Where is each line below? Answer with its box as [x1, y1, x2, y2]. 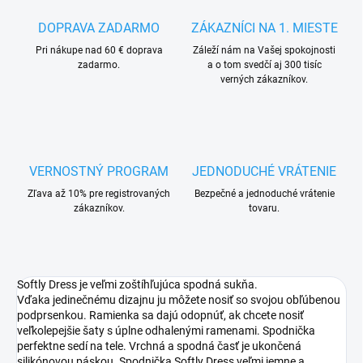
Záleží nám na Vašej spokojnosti [193, 45, 335, 57]
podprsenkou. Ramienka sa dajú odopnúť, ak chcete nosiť [17, 309, 304, 322]
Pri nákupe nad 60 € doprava [35, 45, 163, 57]
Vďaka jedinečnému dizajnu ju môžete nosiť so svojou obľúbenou [17, 293, 340, 307]
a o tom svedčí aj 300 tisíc [207, 59, 322, 71]
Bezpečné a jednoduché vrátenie [194, 188, 335, 200]
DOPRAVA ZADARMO [38, 20, 160, 36]
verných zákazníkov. [220, 74, 308, 86]
